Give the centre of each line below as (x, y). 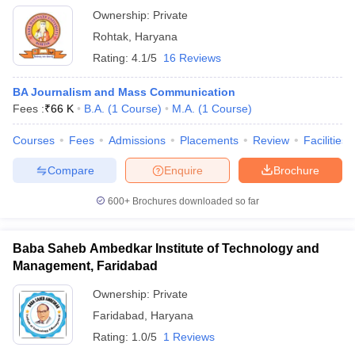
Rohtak (111, 36)
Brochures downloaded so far (195, 201)
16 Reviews (192, 58)
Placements (209, 140)
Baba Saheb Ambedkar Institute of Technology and (166, 248)
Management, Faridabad (85, 266)
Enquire (183, 170)
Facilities (325, 140)
